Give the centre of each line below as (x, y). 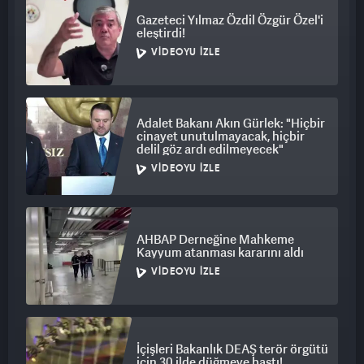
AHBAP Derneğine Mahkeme (215, 239)
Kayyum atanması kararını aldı (220, 252)
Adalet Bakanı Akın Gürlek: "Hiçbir (231, 123)
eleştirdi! (161, 33)
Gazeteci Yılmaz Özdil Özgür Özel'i (230, 20)
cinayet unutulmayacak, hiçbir (221, 136)
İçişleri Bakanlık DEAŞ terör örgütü (232, 349)
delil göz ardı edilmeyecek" (210, 149)
